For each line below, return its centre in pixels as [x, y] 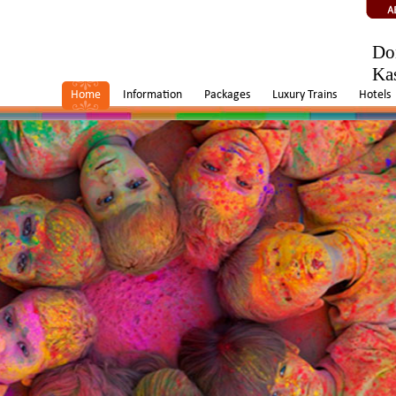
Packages [227, 95]
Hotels [375, 95]
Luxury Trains [305, 95]
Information [152, 95]
